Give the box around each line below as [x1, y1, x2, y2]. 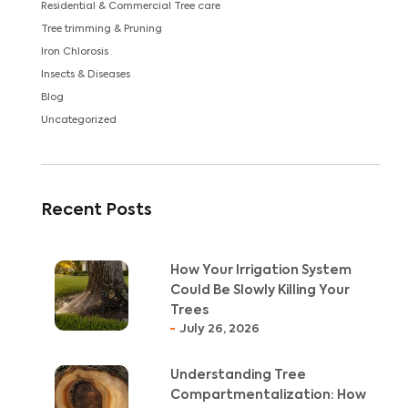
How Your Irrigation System [169, 263, 352, 277]
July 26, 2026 [178, 322, 260, 335]
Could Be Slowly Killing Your [169, 283, 350, 297]
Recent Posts [41, 201, 152, 219]
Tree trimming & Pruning [41, 24, 162, 35]
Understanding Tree [169, 368, 306, 382]
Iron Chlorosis [41, 46, 108, 57]
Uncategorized [41, 115, 117, 126]
